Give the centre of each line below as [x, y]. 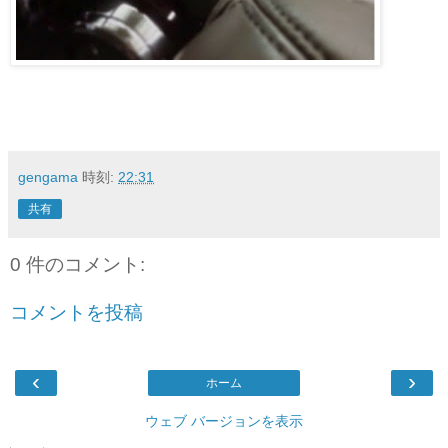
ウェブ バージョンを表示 [224, 421]
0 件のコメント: [77, 265]
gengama [48, 177]
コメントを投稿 [76, 313]
